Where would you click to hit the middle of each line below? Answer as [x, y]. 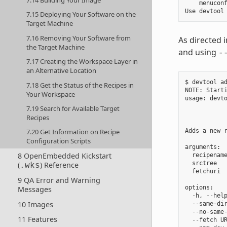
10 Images [35, 204]
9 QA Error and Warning [59, 180]
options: [199, 188]
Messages [34, 190]
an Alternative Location [62, 71]
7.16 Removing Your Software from [79, 38]
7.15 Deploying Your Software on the [81, 14]
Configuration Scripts [59, 141]
